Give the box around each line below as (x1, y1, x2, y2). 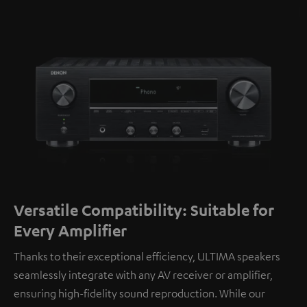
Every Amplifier (14, 221, 127, 241)
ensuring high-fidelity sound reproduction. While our (14, 286, 265, 301)
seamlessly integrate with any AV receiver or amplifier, (14, 268, 273, 282)
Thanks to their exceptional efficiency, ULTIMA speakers (14, 249, 280, 264)
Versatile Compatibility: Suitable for (14, 200, 274, 220)
